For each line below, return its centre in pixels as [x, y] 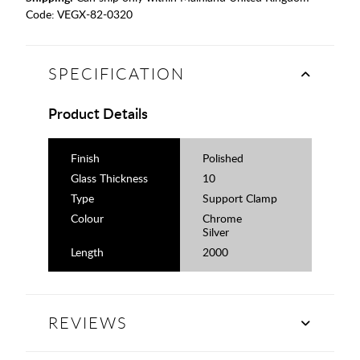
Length [87, 252]
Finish [85, 158]
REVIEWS [88, 323]
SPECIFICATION [117, 74]
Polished [223, 158]
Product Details [98, 113]
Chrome [222, 219]
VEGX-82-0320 [95, 14]
